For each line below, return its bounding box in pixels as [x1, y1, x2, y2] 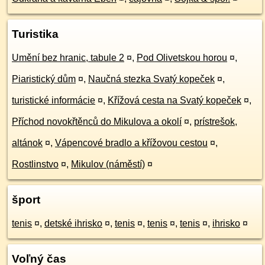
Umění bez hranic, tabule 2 [12, 53, 124, 63]
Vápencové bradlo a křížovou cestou [55, 138, 208, 148]
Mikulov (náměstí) [71, 159, 145, 169]
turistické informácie [12, 95, 95, 105]
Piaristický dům [12, 74, 76, 84]
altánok [12, 138, 43, 148]
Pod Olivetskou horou [137, 53, 227, 63]
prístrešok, [194, 117, 237, 127]
